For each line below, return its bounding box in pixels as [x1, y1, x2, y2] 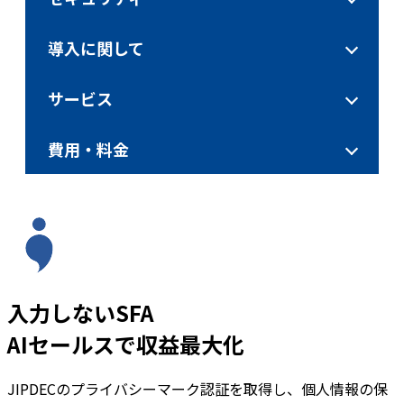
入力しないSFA [7, 296, 154, 328]
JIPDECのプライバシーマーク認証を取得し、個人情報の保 [7, 377, 388, 399]
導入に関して [48, 35, 144, 60]
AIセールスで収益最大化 [7, 327, 244, 360]
